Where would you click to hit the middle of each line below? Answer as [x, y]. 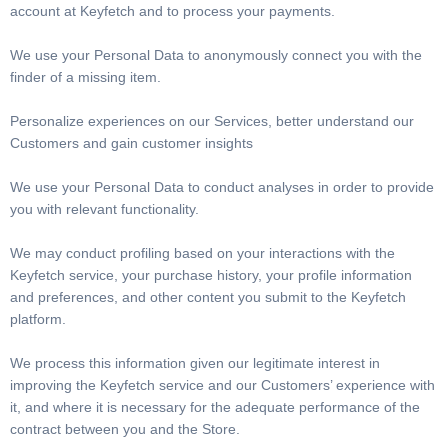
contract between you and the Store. [125, 429]
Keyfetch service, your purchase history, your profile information [211, 275]
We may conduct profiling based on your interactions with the [202, 253]
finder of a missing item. [87, 77]
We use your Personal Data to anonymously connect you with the [216, 55]
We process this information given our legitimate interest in [195, 363]
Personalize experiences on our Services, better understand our [212, 121]
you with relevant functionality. [104, 209]
